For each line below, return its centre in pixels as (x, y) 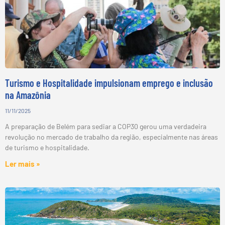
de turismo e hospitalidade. (47, 147)
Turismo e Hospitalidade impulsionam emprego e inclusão (109, 83)
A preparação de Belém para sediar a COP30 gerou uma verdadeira (106, 126)
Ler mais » (23, 163)
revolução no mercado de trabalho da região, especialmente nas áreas (111, 137)
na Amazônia (28, 95)
